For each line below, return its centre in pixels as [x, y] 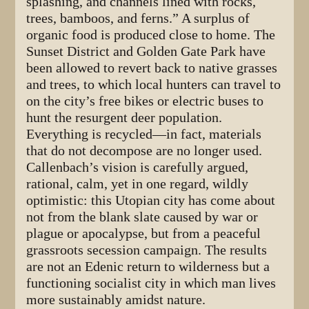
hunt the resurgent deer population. [124, 118]
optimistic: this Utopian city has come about [151, 201]
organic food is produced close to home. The [151, 35]
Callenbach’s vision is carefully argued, [138, 168]
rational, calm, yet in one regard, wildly [138, 184]
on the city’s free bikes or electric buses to [145, 101]
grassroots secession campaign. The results [147, 250]
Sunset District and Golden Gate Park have [146, 52]
